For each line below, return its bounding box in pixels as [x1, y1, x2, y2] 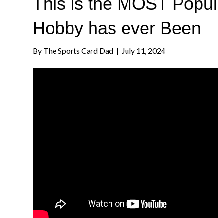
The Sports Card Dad [43, 46, 114, 55]
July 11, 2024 [122, 46, 166, 55]
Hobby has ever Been [33, 18, 201, 38]
